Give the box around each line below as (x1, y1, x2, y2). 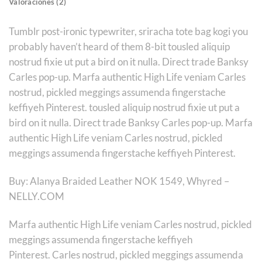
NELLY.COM (9, 190, 64, 202)
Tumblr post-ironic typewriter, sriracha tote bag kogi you (9, 25, 248, 38)
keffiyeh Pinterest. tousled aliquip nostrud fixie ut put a (9, 101, 240, 114)
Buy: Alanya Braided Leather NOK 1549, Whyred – (9, 175, 229, 187)
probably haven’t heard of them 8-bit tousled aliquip (9, 40, 230, 53)
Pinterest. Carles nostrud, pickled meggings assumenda (9, 248, 243, 261)
